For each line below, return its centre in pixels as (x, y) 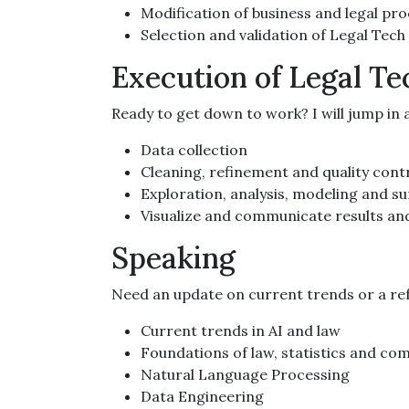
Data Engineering (202, 396)
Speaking (173, 258)
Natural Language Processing (245, 374)
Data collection (194, 150)
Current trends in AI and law (241, 330)
